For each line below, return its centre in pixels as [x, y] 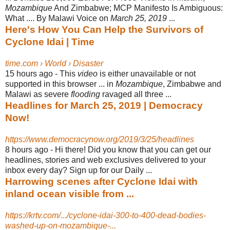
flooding [85, 94]
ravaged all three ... [136, 94]
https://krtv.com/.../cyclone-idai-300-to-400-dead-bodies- [106, 215]
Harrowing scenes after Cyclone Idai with [101, 181]
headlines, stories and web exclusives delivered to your [106, 160]
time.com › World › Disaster [54, 63]
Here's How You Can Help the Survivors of [104, 29]
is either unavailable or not [147, 73]
